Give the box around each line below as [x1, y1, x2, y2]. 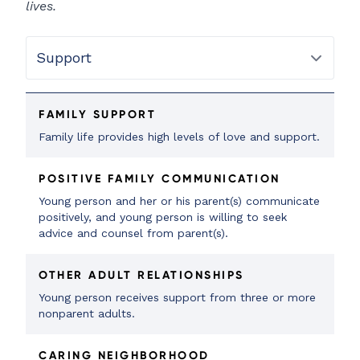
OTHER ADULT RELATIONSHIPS [39, 268, 244, 283]
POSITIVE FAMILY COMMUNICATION [39, 171, 280, 186]
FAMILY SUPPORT [39, 107, 156, 122]
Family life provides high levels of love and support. [39, 130, 320, 144]
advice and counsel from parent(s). [39, 227, 228, 240]
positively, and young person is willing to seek [39, 211, 287, 224]
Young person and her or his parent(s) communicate [39, 194, 320, 208]
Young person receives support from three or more [39, 291, 316, 305]
